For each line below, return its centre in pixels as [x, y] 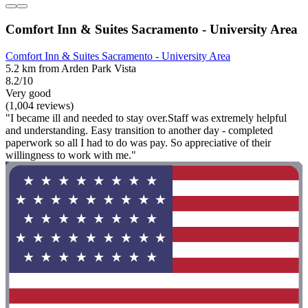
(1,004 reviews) [40, 105]
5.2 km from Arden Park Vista [71, 68]
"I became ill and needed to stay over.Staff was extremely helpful [146, 118]
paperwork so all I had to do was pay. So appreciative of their [138, 142]
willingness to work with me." [71, 155]
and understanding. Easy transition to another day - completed [139, 130]
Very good [28, 93]
